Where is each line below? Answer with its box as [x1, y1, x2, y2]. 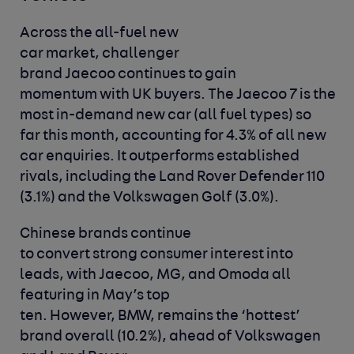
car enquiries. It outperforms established [20, 149, 300, 165]
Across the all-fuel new [20, 26, 179, 42]
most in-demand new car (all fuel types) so [20, 108, 312, 124]
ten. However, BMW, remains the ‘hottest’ [20, 309, 301, 325]
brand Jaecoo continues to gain [20, 67, 237, 83]
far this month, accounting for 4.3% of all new [20, 129, 327, 145]
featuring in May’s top [20, 288, 171, 304]
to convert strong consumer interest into [20, 247, 294, 263]
